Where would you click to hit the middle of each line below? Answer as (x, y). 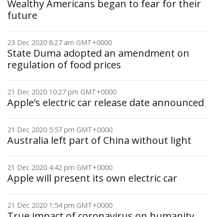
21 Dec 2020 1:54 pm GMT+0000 (60, 205)
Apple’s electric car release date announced (106, 102)
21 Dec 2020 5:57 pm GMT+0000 (60, 130)
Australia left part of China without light (99, 140)
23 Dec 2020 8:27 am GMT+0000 (60, 42)
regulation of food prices (64, 65)
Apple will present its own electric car (92, 178)
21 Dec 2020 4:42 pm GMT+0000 (60, 167)
